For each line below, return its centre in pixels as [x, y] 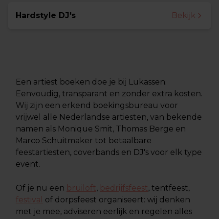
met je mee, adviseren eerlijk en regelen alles [104, 211]
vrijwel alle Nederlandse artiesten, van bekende [109, 117]
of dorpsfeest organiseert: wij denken [117, 200]
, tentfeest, [169, 188]
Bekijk [184, 15]
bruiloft [81, 188]
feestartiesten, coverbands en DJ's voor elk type [109, 152]
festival [29, 200]
